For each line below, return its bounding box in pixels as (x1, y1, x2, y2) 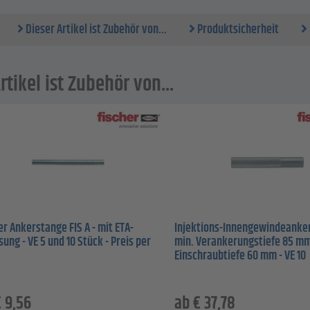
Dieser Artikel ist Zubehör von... (24, 20, 167, 40)
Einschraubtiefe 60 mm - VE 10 (174, 246, 307, 266)
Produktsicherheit (195, 20, 279, 40)
